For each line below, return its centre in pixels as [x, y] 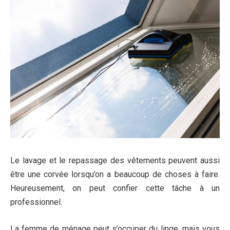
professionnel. [36, 202]
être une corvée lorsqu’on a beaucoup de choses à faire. [115, 175]
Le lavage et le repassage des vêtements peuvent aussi [115, 161]
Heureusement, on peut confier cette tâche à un [115, 188]
